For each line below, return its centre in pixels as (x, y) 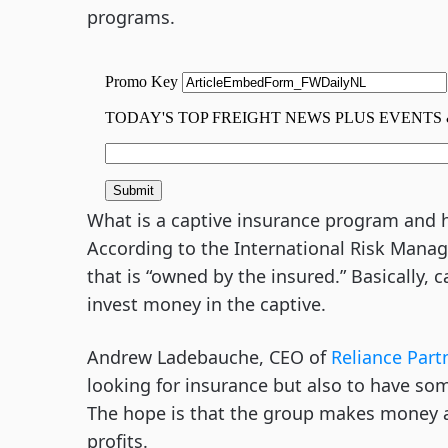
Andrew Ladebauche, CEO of (209, 357)
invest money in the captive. (206, 304)
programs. (131, 17)
